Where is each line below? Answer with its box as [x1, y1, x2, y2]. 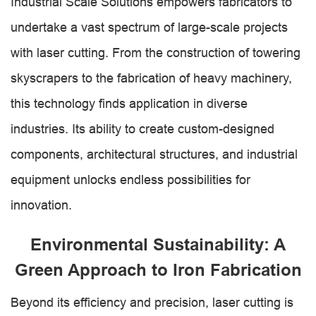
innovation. [11, 197, 72, 212]
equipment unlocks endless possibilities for [11, 172, 250, 187]
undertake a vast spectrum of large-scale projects [11, 20, 288, 35]
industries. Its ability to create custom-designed [11, 121, 274, 136]
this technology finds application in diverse [11, 96, 248, 111]
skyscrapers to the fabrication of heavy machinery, [11, 71, 292, 85]
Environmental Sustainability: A [30, 234, 286, 255]
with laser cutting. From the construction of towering [11, 45, 300, 60]
